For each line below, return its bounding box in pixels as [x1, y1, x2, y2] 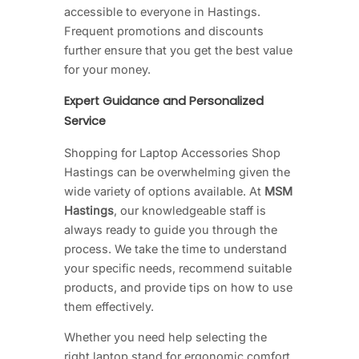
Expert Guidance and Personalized [64, 93, 264, 110]
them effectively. [64, 299, 154, 313]
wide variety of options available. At [64, 184, 264, 198]
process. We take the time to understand [64, 241, 287, 256]
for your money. [64, 63, 151, 77]
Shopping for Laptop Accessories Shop [64, 145, 280, 159]
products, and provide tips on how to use [64, 280, 292, 294]
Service [64, 113, 106, 130]
